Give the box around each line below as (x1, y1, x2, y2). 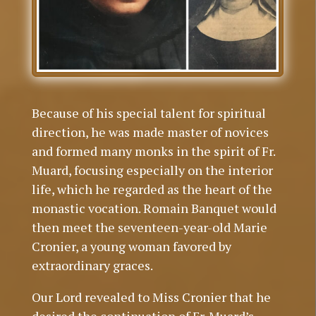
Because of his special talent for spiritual (31, 104, 266, 122)
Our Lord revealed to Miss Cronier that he (31, 288, 271, 306)
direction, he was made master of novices (31, 123, 269, 141)
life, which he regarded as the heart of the (31, 181, 272, 198)
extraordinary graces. (31, 257, 153, 274)
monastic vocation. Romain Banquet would (31, 200, 276, 217)
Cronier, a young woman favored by (31, 238, 231, 255)
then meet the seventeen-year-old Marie (31, 219, 267, 236)
